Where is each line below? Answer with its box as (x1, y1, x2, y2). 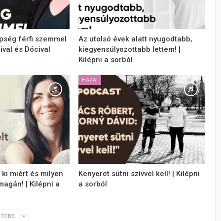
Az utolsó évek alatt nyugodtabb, (78, 35, 193, 44)
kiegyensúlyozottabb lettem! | (78, 45, 181, 54)
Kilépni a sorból (78, 55, 133, 65)
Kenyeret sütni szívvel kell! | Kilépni (78, 169, 200, 178)
